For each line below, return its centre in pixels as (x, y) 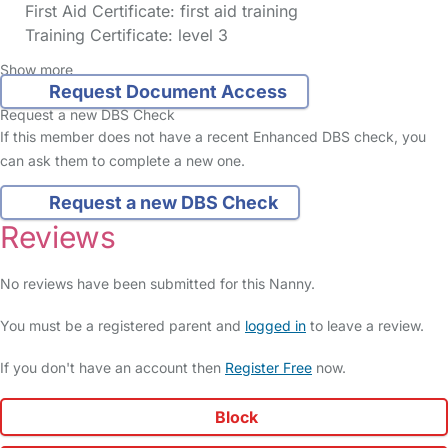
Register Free (268, 368)
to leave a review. (365, 326)
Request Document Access (167, 92)
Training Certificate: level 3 (124, 35)
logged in (275, 326)
